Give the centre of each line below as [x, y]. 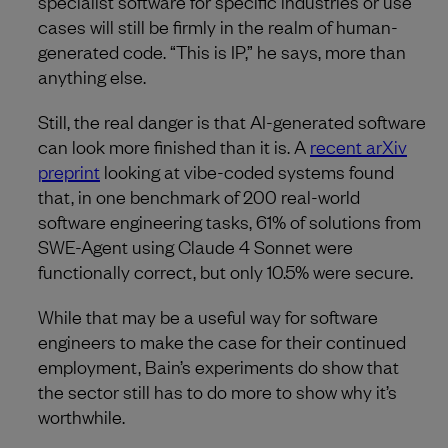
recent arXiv [358, 146]
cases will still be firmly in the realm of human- [218, 26]
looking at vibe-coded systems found [247, 171]
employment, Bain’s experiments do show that [218, 366]
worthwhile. [81, 416]
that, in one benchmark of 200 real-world [199, 196]
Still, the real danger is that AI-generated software [232, 121]
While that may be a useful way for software [208, 316]
